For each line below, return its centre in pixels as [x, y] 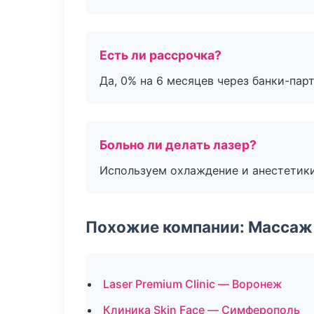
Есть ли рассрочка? [161, 55]
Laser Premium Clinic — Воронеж [193, 284]
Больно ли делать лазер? [178, 145]
